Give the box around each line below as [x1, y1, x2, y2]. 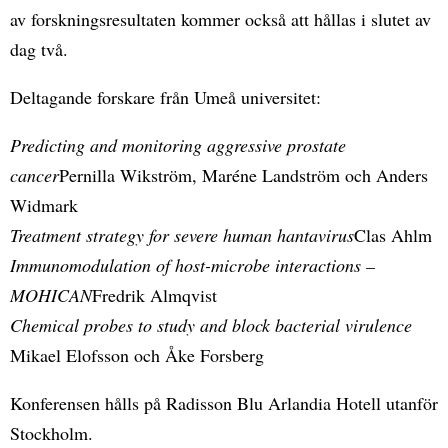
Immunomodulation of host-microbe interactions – [10, 253, 375, 277]
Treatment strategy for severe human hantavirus [10, 223, 354, 247]
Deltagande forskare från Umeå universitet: [10, 85, 321, 109]
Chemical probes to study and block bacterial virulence [10, 313, 412, 337]
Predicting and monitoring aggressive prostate [10, 133, 346, 157]
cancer [10, 163, 59, 187]
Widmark [10, 193, 78, 217]
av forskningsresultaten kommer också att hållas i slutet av [10, 7, 431, 31]
